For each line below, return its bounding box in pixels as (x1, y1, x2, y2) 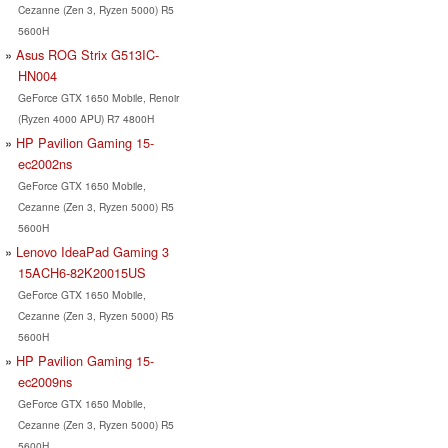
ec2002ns (17, 153, 72, 173)
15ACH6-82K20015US (17, 262, 146, 282)
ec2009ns (17, 371, 72, 391)
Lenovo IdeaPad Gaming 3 (16, 241, 169, 261)
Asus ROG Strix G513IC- (16, 44, 159, 64)
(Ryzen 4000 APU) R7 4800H (17, 110, 154, 126)
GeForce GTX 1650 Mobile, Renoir (17, 89, 179, 105)
